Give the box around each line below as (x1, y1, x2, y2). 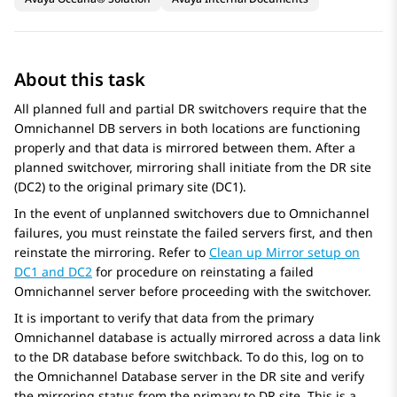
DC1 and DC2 (14, 263, 92, 281)
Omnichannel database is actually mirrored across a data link (14, 329, 380, 346)
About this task (14, 67, 145, 92)
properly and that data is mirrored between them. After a (14, 139, 355, 157)
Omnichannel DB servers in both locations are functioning (14, 120, 361, 137)
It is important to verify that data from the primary (14, 309, 314, 327)
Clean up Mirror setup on (209, 244, 360, 261)
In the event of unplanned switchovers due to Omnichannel (14, 205, 370, 222)
